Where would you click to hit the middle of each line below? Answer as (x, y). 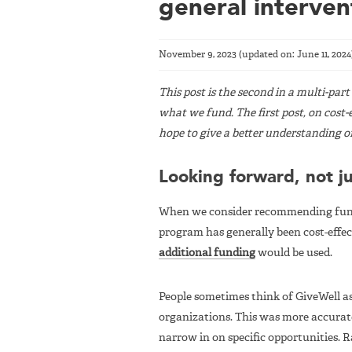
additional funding (207, 253)
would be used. (294, 253)
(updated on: (267, 55)
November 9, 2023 (198, 55)
